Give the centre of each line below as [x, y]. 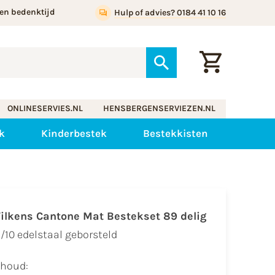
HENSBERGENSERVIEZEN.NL [160, 109]
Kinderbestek [74, 134]
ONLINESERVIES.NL [45, 109]
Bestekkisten [175, 134]
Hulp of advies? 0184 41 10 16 [170, 13]
